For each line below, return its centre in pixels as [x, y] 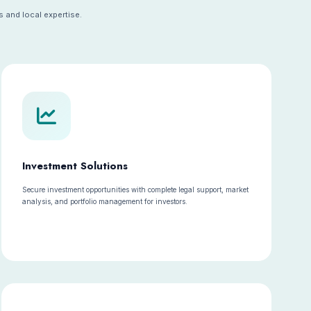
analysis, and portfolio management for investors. [105, 201]
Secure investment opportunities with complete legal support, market [136, 190]
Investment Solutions [75, 166]
